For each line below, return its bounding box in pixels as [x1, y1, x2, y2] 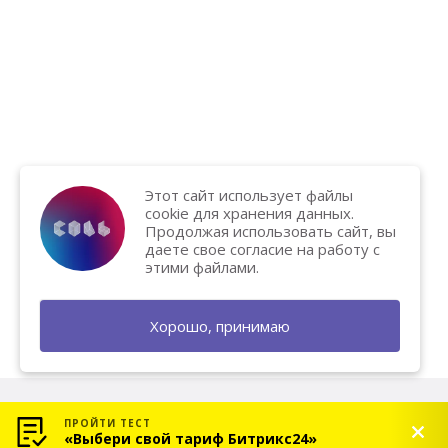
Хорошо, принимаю [150, 316, 290, 336]
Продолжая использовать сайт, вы [145, 221, 396, 241]
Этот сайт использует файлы [145, 185, 353, 205]
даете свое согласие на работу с [145, 239, 380, 259]
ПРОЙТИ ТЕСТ [64, 416, 151, 430]
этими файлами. [145, 257, 259, 277]
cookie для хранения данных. [145, 203, 354, 223]
